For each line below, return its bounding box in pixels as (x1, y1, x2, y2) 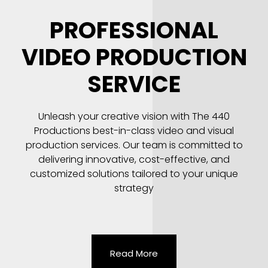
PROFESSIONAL (50, 14, 218, 46)
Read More (110, 246, 158, 260)
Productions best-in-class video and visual (34, 123, 234, 138)
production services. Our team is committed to (25, 138, 243, 152)
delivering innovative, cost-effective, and (38, 152, 230, 166)
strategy (114, 181, 154, 195)
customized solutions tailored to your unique (30, 166, 238, 181)
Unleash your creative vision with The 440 (38, 109, 230, 123)
